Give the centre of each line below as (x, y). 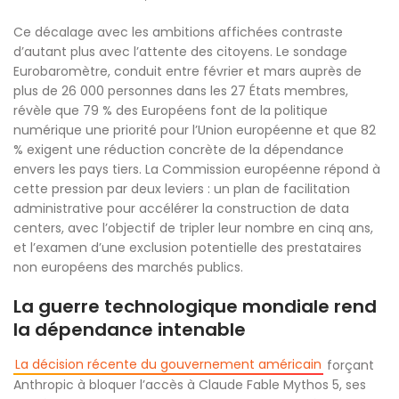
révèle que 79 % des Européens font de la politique (171, 110)
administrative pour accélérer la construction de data (181, 208)
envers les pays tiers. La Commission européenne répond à (197, 169)
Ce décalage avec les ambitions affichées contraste (178, 32)
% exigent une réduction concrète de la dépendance (179, 149)
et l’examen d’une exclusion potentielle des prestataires (187, 247)
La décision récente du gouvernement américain (168, 364)
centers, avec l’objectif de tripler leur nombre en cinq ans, (193, 228)
